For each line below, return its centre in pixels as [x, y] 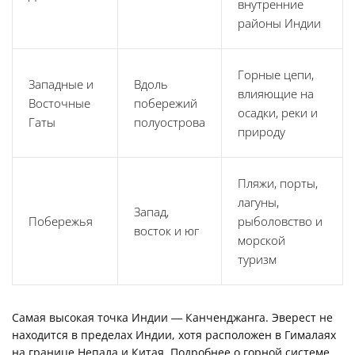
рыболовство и [280, 221]
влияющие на [276, 94]
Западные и [61, 84]
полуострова [170, 122]
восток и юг [166, 231]
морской [261, 240]
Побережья [61, 221]
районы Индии [279, 23]
